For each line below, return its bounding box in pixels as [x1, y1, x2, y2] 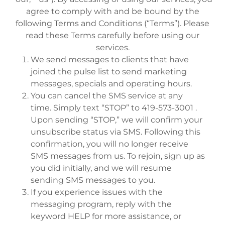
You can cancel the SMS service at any [30, 91, 183, 100]
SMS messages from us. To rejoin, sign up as [30, 151, 205, 161]
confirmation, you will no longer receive [30, 139, 188, 149]
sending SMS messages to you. [30, 175, 155, 185]
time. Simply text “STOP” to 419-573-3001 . [30, 103, 197, 113]
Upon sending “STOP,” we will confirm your [30, 115, 202, 125]
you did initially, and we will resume [30, 163, 172, 173]
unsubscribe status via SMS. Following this [30, 127, 200, 137]
